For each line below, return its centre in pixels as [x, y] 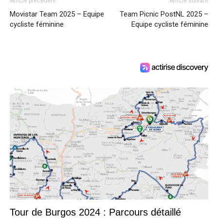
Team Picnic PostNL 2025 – [164, 14]
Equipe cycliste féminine [170, 25]
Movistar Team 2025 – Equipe [57, 14]
